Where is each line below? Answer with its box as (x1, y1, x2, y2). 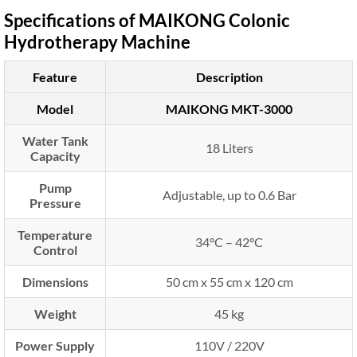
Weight (33, 305, 76, 321)
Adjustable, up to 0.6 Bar (162, 186, 296, 202)
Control (33, 241, 77, 257)
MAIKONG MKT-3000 (166, 100, 292, 116)
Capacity (29, 147, 80, 163)
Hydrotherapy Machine (4, 30, 190, 53)
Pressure (29, 194, 81, 210)
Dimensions (22, 273, 88, 289)
